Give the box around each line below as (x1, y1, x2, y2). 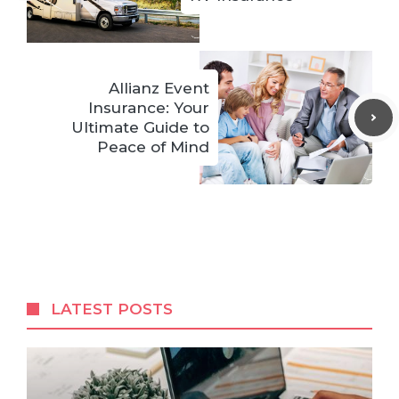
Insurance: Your (88, 99, 209, 117)
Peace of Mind (97, 138, 209, 156)
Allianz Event (109, 79, 209, 97)
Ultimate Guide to (71, 118, 209, 136)
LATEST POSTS (51, 300, 174, 318)
